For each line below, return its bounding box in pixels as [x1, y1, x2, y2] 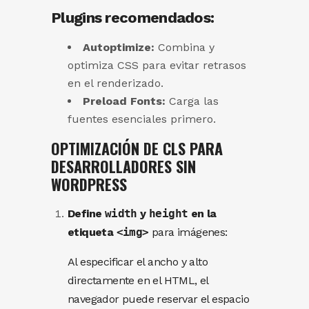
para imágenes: [148, 226, 228, 239]
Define [68, 207, 105, 221]
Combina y [154, 41, 215, 54]
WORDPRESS [51, 173, 127, 196]
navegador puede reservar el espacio [68, 292, 249, 306]
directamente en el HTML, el [68, 274, 208, 288]
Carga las [166, 94, 219, 108]
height [149, 207, 188, 221]
